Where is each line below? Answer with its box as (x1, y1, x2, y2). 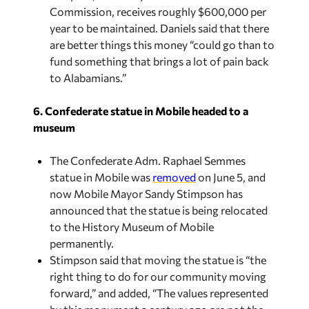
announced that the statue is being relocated (50, 203, 268, 217)
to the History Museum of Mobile (50, 220, 214, 233)
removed (152, 170, 196, 183)
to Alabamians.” (50, 71, 126, 84)
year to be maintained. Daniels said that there (50, 21, 269, 34)
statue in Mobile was (50, 170, 152, 183)
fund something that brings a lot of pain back (50, 54, 269, 68)
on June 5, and (196, 170, 266, 183)
